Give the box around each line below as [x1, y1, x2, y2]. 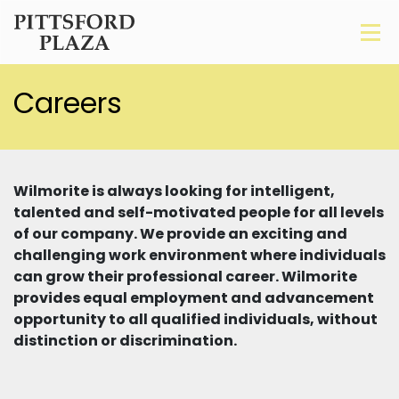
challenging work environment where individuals [13, 245, 386, 266]
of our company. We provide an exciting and [13, 224, 347, 245]
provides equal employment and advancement [13, 288, 374, 309]
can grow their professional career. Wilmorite [13, 266, 357, 288]
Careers [13, 83, 122, 124]
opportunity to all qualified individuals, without [13, 309, 378, 330]
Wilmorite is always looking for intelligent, [13, 181, 335, 202]
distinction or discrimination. [13, 330, 237, 352]
